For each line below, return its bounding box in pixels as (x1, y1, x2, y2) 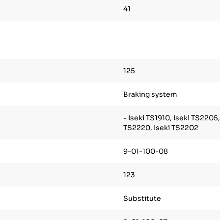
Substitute (123, 194, 161, 203)
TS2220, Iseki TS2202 (123, 123, 198, 133)
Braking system (123, 90, 177, 99)
